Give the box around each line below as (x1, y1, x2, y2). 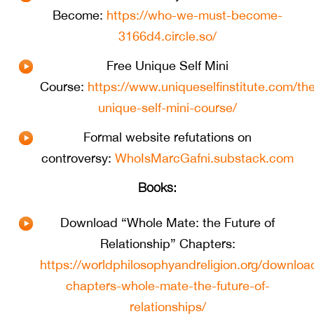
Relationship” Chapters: (100, 236, 235, 252)
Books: (137, 180, 177, 196)
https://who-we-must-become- (107, 8, 282, 23)
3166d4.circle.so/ (118, 29, 217, 44)
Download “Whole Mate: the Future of (60, 215, 275, 231)
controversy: (41, 151, 115, 166)
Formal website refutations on (83, 130, 252, 145)
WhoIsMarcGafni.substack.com (115, 151, 294, 166)
